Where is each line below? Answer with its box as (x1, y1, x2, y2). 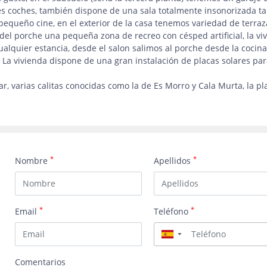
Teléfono (154, 205, 191, 217)
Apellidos (154, 155, 194, 166)
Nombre (15, 155, 51, 166)
